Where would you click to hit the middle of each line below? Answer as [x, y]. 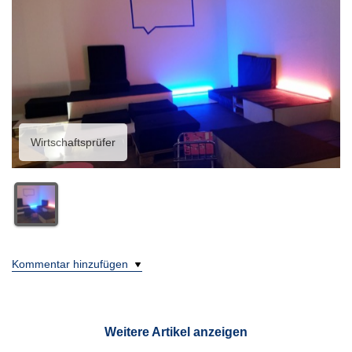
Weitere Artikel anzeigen [176, 331]
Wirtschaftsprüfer [73, 142]
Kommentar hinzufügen [71, 264]
